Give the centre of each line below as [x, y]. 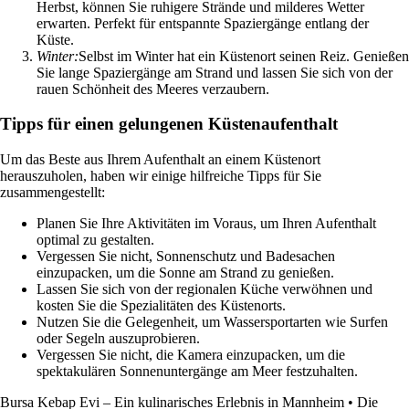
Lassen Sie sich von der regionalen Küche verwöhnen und [204, 288]
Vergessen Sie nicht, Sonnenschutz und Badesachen [186, 256]
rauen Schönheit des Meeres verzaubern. [153, 89]
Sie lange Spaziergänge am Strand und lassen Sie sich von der [215, 72]
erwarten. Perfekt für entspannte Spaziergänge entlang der [203, 23]
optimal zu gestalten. [95, 239]
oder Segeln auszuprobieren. [118, 338]
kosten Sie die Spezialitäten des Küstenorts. [161, 305]
